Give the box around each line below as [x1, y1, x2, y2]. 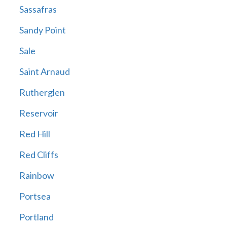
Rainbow [19, 170, 54, 181]
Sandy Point [19, 24, 66, 36]
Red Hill [19, 128, 50, 140]
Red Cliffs [19, 149, 58, 161]
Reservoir [19, 107, 58, 119]
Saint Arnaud [19, 66, 70, 78]
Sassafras [19, 4, 57, 15]
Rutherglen [19, 87, 65, 98]
